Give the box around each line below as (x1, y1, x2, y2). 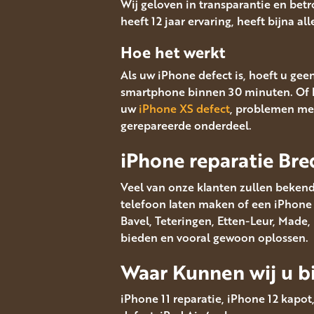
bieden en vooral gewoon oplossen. (121, 228, 308, 246)
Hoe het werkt (121, 40, 225, 64)
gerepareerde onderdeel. (121, 117, 252, 135)
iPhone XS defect (139, 100, 230, 118)
